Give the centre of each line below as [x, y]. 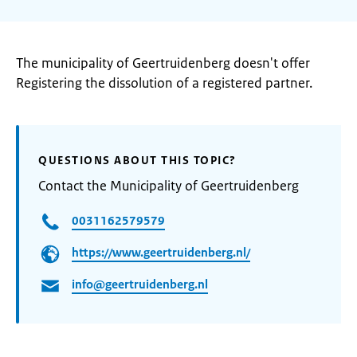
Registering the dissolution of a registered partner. [164, 83]
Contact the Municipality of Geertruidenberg [169, 186]
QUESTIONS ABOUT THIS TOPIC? [137, 160]
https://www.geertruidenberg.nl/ [161, 253]
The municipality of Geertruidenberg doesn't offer [163, 63]
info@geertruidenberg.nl [140, 284]
